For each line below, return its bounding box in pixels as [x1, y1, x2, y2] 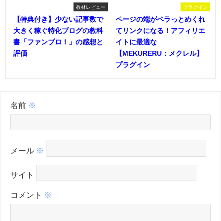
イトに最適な [115, 38, 157, 45]
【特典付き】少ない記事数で [13, 15, 103, 23]
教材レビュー [76, 4, 106, 9]
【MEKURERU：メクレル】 [115, 49, 203, 57]
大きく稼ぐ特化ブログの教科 [13, 27, 103, 34]
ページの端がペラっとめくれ [115, 15, 205, 23]
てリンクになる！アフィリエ [115, 27, 205, 34]
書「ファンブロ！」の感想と [13, 38, 103, 45]
